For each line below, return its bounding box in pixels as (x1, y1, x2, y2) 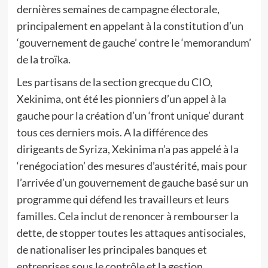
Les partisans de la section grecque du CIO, (16, 75, 212, 89)
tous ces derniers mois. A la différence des (16, 126, 208, 139)
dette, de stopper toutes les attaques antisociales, (16, 226, 246, 239)
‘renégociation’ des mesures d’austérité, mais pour (16, 159, 247, 172)
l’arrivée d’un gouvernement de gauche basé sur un (16, 176, 248, 189)
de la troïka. (16, 53, 71, 66)
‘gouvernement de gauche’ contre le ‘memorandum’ (16, 36, 251, 49)
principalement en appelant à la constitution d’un (16, 19, 243, 32)
